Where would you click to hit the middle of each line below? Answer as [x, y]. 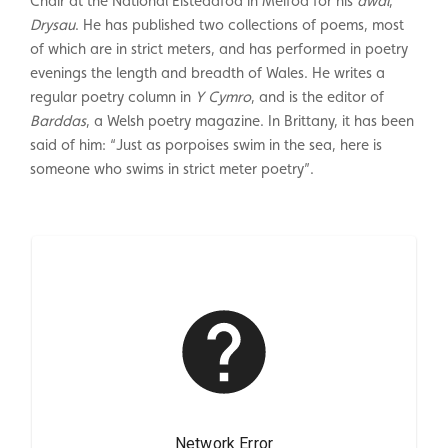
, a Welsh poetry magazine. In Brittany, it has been [250, 120]
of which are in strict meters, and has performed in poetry [219, 48]
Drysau [52, 24]
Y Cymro [221, 96]
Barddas [58, 120]
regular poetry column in [110, 96]
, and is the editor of [317, 96]
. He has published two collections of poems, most [239, 24]
